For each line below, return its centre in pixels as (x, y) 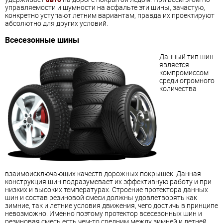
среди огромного (187, 80)
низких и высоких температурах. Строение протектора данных (107, 189)
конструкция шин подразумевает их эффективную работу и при (108, 181)
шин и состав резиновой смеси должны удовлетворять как (101, 197)
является (174, 64)
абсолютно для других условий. (56, 23)
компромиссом (184, 72)
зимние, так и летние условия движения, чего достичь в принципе (111, 205)
